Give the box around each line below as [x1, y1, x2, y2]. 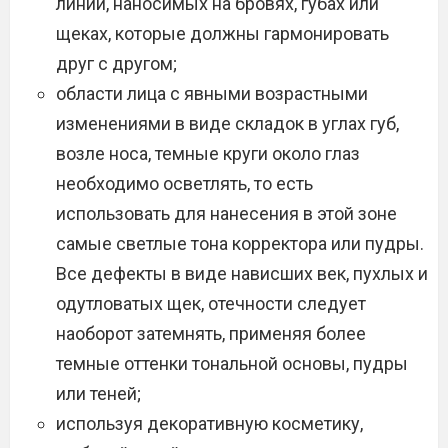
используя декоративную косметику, [56, 413, 363, 434]
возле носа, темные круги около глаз [56, 143, 360, 164]
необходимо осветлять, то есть [56, 173, 313, 194]
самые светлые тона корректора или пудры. [56, 233, 424, 254]
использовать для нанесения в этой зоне [56, 203, 397, 224]
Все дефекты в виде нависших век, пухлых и [56, 263, 428, 284]
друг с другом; [56, 53, 177, 74]
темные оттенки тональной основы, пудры [56, 353, 408, 374]
